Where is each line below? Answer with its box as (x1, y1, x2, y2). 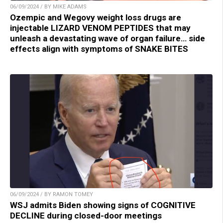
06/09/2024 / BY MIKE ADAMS (10, 3, 87, 10)
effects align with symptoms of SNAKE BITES (10, 43, 188, 54)
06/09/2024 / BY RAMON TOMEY (10, 191, 93, 198)
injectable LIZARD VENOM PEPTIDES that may (10, 22, 191, 33)
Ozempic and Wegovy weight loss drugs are (10, 12, 181, 22)
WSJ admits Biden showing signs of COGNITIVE (10, 200, 196, 210)
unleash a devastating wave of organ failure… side (10, 33, 205, 43)
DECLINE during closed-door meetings (10, 210, 162, 221)
